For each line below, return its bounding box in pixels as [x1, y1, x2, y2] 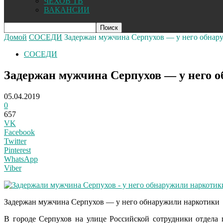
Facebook [4, 128, 35, 137]
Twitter [4, 137, 26, 146]
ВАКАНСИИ [44, 5, 90, 14]
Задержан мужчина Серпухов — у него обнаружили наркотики [4, 198, 220, 207]
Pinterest [4, 146, 31, 155]
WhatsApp [4, 155, 38, 164]
